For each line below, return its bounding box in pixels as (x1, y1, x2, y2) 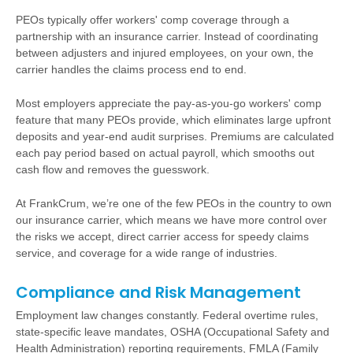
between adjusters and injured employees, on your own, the (16, 46, 314, 59)
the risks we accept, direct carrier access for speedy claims (16, 230, 309, 243)
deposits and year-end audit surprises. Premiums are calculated (16, 130, 334, 143)
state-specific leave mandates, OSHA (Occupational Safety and (16, 325, 329, 338)
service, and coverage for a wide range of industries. (16, 247, 277, 259)
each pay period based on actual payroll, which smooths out (16, 147, 314, 159)
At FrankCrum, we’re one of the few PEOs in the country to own (16, 197, 332, 210)
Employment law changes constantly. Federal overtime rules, (16, 309, 318, 321)
